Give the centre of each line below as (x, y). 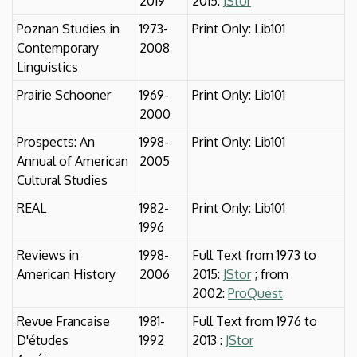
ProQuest (255, 293)
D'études (43, 340)
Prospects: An (56, 141)
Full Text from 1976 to (255, 321)
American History (66, 274)
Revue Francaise (63, 321)
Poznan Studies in (68, 28)
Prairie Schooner (64, 94)
